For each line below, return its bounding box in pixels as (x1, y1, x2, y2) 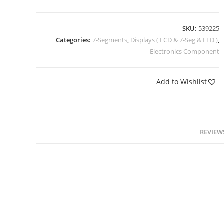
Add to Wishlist (156, 77, 207, 86)
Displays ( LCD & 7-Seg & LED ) (130, 35, 218, 44)
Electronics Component (149, 47, 219, 56)
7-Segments (92, 35, 127, 44)
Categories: (55, 35, 92, 44)
